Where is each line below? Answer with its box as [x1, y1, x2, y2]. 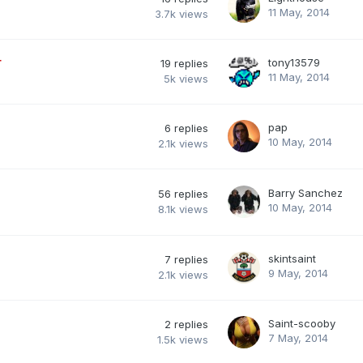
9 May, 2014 [268, 266, 328, 280]
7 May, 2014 [268, 331, 328, 344]
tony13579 [268, 55, 320, 69]
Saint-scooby [268, 316, 335, 330]
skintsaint [268, 251, 316, 265]
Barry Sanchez [268, 186, 343, 199]
